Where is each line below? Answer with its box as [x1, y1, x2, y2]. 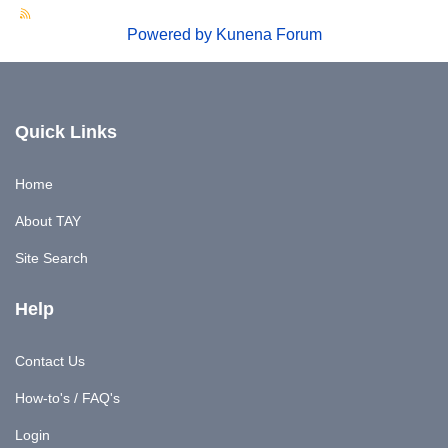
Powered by [126, 26, 212, 43]
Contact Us [15, 353, 85, 369]
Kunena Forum [215, 26, 322, 43]
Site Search [15, 250, 88, 266]
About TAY [15, 213, 81, 229]
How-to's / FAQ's [15, 390, 120, 406]
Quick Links [15, 122, 117, 142]
